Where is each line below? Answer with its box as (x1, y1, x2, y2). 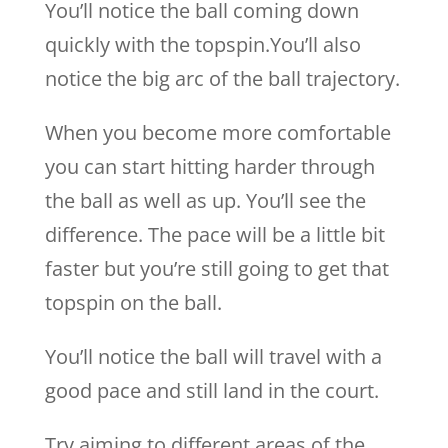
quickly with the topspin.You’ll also (44, 31, 361, 58)
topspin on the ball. (44, 289, 222, 316)
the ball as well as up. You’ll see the (44, 187, 366, 214)
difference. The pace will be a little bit (44, 221, 385, 248)
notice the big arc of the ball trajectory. (44, 65, 400, 92)
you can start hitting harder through (44, 153, 375, 180)
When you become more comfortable (44, 119, 391, 146)
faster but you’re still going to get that (44, 255, 389, 282)
